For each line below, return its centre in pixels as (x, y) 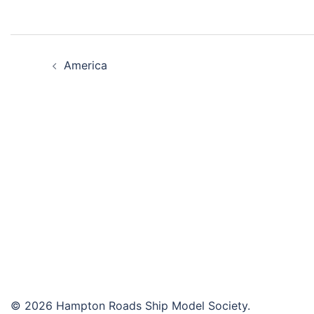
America (86, 65)
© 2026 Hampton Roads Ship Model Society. (130, 306)
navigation (77, 80)
